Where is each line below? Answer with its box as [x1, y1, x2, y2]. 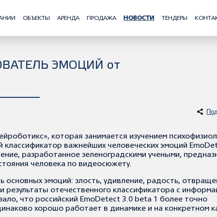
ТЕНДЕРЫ [162, 15, 187, 21]
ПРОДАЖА [87, 15, 116, 21]
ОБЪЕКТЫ [23, 15, 50, 21]
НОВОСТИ [124, 15, 155, 21]
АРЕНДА [57, 15, 79, 21]
